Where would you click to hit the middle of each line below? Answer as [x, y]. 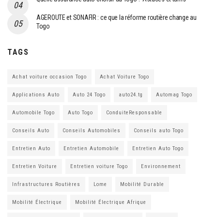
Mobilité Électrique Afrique [111, 202]
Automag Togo [174, 95]
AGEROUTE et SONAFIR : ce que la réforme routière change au [116, 18]
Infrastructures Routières [46, 185]
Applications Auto [36, 95]
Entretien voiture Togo [99, 167]
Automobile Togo [33, 113]
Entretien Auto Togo [158, 149]
